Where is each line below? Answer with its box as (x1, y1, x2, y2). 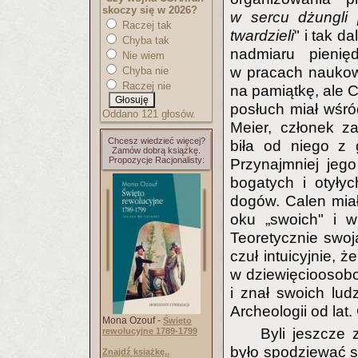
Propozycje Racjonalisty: (108, 155, 205, 165)
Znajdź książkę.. (102, 347, 169, 356)
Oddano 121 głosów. (102, 108, 196, 120)
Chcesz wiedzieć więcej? (107, 136, 205, 145)
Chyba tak (119, 34, 169, 46)
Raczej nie (119, 80, 171, 92)
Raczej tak (119, 19, 172, 31)
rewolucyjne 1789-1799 (102, 326, 197, 336)
